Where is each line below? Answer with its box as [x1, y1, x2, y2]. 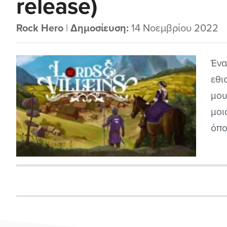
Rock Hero [16, 22, 64, 34]
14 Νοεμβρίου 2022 [129, 22, 219, 34]
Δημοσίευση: [70, 22, 129, 34]
